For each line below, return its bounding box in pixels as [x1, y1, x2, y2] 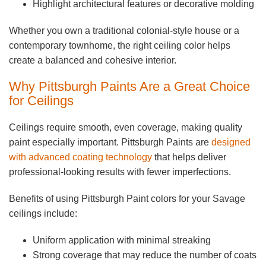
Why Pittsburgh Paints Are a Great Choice [9, 79, 250, 94]
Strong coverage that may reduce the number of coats [33, 250, 256, 261]
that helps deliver [152, 152, 226, 163]
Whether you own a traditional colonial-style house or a [9, 26, 239, 36]
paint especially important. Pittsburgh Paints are [9, 137, 211, 148]
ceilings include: [9, 208, 77, 219]
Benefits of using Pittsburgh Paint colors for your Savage [9, 194, 245, 204]
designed [211, 137, 251, 148]
